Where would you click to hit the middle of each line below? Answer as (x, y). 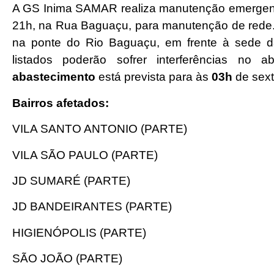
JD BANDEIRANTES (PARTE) (92, 207)
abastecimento (54, 77)
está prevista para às (154, 77)
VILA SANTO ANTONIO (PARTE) (100, 129)
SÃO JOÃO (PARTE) (67, 259)
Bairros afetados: (61, 103)
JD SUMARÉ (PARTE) (71, 180)
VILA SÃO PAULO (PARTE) (85, 155)
